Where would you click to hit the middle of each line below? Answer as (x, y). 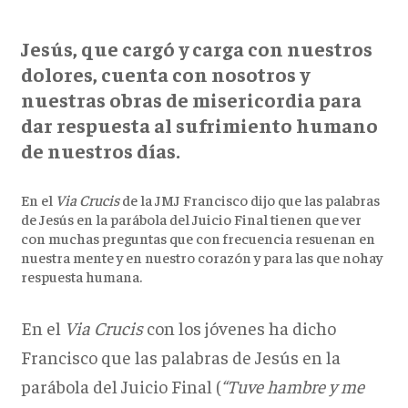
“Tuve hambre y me (292, 386)
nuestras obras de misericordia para (191, 100)
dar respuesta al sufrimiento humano (199, 125)
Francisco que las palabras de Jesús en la (180, 357)
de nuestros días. (100, 151)
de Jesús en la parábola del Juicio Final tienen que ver (191, 219)
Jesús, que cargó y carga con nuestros (196, 49)
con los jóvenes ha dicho (239, 328)
